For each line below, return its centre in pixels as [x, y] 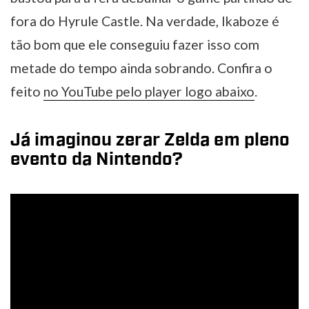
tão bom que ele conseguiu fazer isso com [135, 45]
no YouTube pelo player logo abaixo [149, 92]
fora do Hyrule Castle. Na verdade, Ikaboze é [145, 21]
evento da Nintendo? [97, 160]
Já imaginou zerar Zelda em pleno [150, 140]
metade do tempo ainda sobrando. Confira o [141, 68]
